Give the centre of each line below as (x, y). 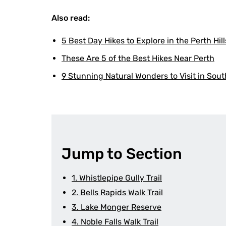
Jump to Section (122, 154)
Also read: (71, 18)
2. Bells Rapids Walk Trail (117, 192)
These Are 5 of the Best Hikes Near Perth (138, 58)
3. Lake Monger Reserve (117, 207)
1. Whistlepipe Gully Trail (117, 178)
